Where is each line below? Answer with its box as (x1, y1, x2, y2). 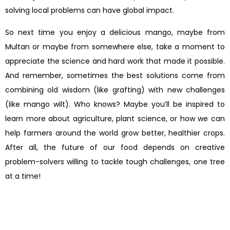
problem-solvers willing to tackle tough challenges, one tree (5, 156, 225, 167)
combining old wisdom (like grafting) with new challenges (5, 84, 225, 95)
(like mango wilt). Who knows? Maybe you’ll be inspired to (5, 99, 225, 109)
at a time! (5, 170, 41, 181)
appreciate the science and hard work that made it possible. (5, 55, 225, 66)
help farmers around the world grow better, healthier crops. (5, 127, 225, 138)
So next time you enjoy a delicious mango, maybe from (5, 27, 225, 37)
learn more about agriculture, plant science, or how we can (5, 113, 225, 124)
